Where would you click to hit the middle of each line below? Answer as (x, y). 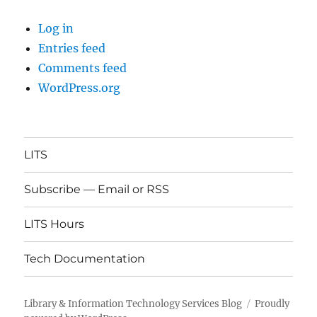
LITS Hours (54, 224)
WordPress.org (80, 87)
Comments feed (83, 68)
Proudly (272, 304)
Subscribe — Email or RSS (97, 190)
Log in (56, 28)
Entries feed (72, 48)
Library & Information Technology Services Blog (133, 304)
